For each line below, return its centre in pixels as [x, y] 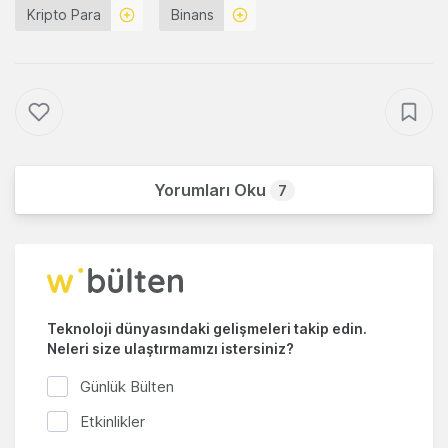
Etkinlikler [112, 421]
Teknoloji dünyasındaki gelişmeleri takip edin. [207, 329]
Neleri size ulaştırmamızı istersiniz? [170, 349]
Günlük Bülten [127, 387]
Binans [192, 15]
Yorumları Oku [211, 190]
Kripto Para [64, 15]
